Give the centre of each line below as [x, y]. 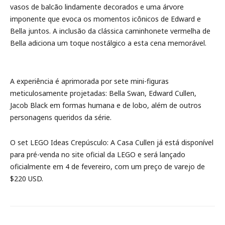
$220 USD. [27, 179]
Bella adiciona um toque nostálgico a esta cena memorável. [108, 43]
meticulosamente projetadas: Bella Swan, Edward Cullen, [103, 93]
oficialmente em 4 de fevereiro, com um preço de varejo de [107, 166]
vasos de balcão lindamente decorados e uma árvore [97, 7]
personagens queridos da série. [61, 117]
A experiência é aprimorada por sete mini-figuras [89, 81]
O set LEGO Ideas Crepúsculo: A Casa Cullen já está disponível [112, 142]
